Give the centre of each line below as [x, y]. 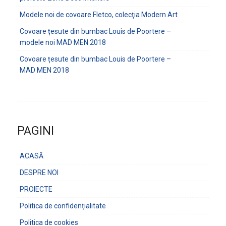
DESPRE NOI [39, 173]
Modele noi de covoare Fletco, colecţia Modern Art [98, 15]
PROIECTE [36, 189]
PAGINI [35, 131]
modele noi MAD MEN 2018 [63, 42]
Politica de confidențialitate [63, 206]
